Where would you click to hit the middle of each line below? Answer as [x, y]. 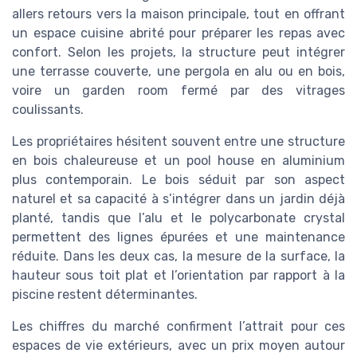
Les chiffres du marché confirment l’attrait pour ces [178, 326]
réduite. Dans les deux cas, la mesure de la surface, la [178, 256]
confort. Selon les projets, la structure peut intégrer [178, 52]
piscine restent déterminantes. [105, 294]
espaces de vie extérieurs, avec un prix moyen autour [178, 345]
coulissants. [48, 110]
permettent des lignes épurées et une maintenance [178, 237]
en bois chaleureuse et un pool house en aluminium [178, 161]
